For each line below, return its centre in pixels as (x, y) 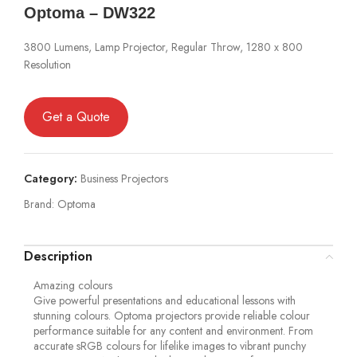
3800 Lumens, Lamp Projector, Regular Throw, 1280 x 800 (163, 47)
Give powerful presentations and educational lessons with (165, 300)
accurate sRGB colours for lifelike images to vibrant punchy (170, 345)
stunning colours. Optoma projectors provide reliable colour (172, 315)
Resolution (47, 64)
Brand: (41, 204)
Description (58, 256)
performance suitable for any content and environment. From (173, 330)
